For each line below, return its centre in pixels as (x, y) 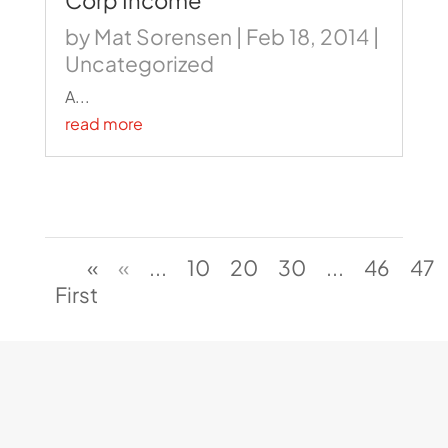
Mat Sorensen (162, 37)
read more (103, 124)
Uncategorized (139, 64)
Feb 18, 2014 (307, 37)
